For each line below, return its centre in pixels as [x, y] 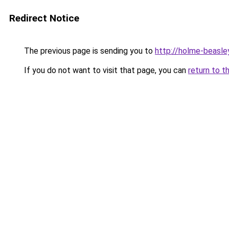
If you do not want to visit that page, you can [105, 70]
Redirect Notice [44, 18]
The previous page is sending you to [88, 51]
